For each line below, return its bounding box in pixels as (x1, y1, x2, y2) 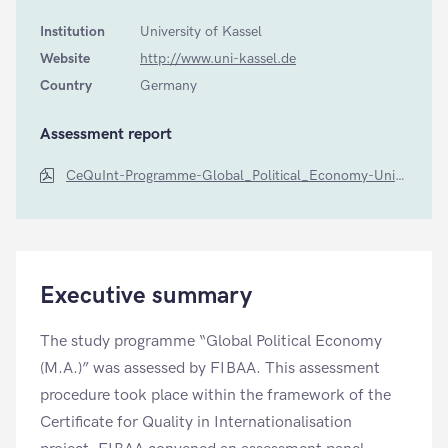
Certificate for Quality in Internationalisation (40, 413, 352, 432)
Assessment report (40, 125, 172, 144)
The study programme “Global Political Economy (40, 332, 382, 351)
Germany (140, 77, 197, 94)
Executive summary (40, 281, 252, 310)
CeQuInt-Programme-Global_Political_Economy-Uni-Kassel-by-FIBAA (66, 167, 395, 184)
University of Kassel (140, 23, 262, 40)
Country (40, 77, 92, 94)
